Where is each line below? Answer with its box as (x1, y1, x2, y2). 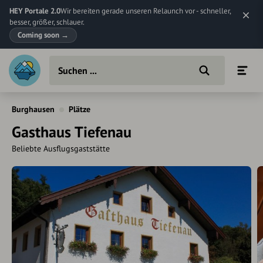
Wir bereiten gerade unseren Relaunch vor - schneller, (60, 6, 231, 16)
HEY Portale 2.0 (9, 6, 60, 16)
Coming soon (18, 30, 61, 40)
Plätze (69, 104, 90, 114)
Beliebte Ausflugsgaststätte (12, 143, 110, 154)
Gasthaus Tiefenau (12, 122, 131, 141)
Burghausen (12, 104, 55, 114)
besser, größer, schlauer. (9, 17, 85, 27)
